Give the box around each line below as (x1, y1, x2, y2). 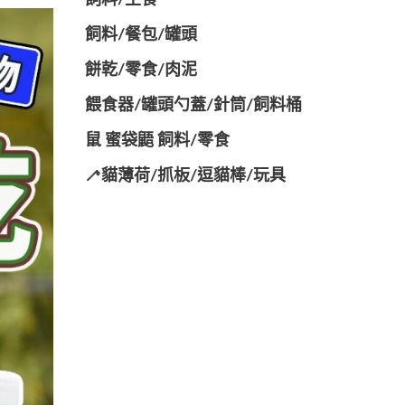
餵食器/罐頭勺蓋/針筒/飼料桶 (84, 98, 302, 114)
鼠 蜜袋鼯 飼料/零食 (84, 133, 230, 149)
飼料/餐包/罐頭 (84, 27, 197, 43)
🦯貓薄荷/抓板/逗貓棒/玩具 (84, 168, 286, 184)
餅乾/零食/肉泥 (84, 62, 197, 79)
